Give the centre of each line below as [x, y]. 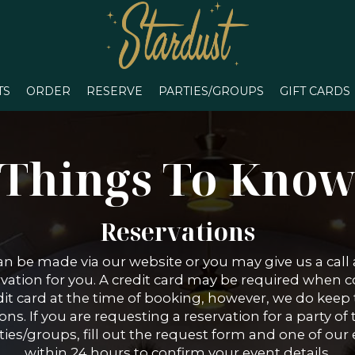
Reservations [177, 232]
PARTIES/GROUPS [211, 91]
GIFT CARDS [315, 91]
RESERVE [115, 91]
